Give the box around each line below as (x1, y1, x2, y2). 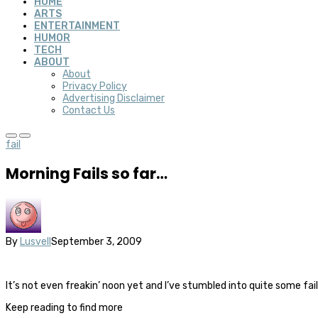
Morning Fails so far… (6, 163, 168, 185)
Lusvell (20, 235, 51, 248)
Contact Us (62, 104, 115, 116)
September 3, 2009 (51, 235, 142, 248)
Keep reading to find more (6, 301, 123, 314)
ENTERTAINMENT (34, 20, 120, 32)
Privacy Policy (62, 80, 127, 92)
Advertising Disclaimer (62, 92, 165, 104)
